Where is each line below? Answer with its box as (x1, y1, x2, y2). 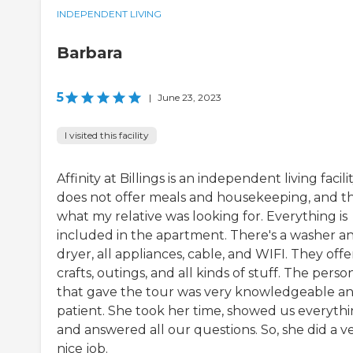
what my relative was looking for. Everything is (57, 209, 347, 225)
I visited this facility (65, 129, 149, 142)
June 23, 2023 (158, 91, 221, 104)
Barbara (57, 43, 123, 63)
